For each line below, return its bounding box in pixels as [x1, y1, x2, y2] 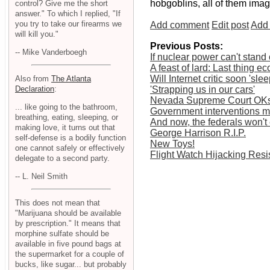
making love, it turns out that [15, 122, 115, 132]
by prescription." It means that [15, 219, 121, 228]
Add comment [150, 20, 209, 31]
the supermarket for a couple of [15, 250, 124, 259]
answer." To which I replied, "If [15, 8, 121, 18]
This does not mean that [15, 198, 100, 208]
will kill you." [15, 29, 58, 39]
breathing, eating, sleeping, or [15, 112, 118, 122]
